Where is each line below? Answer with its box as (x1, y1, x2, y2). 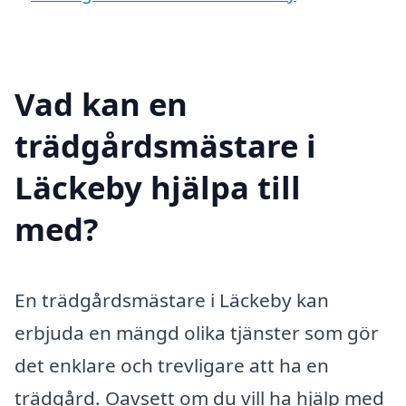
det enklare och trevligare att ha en (14, 352, 329, 378)
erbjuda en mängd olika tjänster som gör (14, 319, 379, 345)
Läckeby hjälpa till (14, 165, 301, 208)
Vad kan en (14, 82, 188, 125)
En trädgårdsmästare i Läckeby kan (14, 286, 329, 313)
